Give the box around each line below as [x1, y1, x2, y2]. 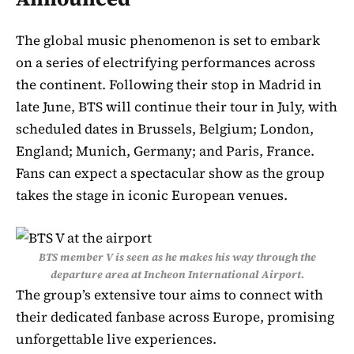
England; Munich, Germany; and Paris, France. [16, 141, 314, 161]
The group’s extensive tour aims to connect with [16, 284, 323, 304]
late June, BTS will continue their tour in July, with [16, 97, 337, 117]
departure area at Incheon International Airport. [50, 266, 304, 282]
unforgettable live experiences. [16, 329, 217, 348]
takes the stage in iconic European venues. [16, 186, 288, 205]
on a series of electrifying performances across [16, 53, 315, 73]
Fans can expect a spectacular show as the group [16, 164, 325, 183]
